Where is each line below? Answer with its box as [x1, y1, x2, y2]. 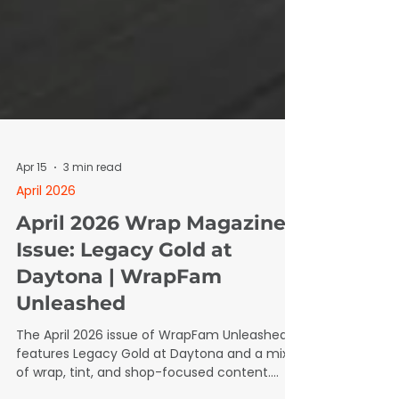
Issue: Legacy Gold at [16, 300, 232, 324]
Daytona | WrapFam [16, 327, 222, 351]
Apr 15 [16, 222, 47, 237]
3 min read [63, 222, 122, 237]
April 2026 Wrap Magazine [16, 273, 286, 297]
